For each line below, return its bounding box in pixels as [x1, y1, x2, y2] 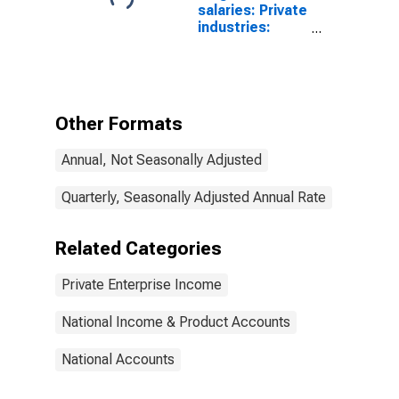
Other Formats [55, 113, 183, 134]
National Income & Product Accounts [61, 313, 290, 330]
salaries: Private [198, 2, 307, 19]
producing [198, 53, 267, 69]
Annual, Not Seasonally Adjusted [61, 151, 262, 168]
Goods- [198, 36, 248, 53]
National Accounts [61, 351, 175, 368]
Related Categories [55, 238, 222, 259]
